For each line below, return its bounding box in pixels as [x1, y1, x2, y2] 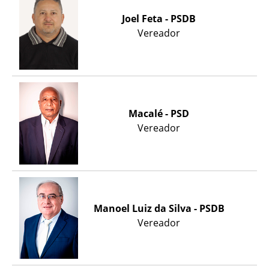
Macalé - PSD [128, 106, 190, 120]
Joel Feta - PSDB [122, 12, 196, 26]
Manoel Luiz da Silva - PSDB [93, 201, 225, 215]
